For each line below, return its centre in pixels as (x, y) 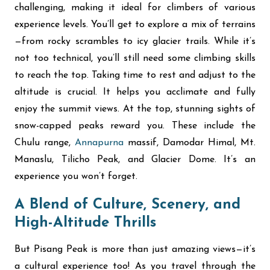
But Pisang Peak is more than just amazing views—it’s (135, 250)
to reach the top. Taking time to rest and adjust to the (135, 75)
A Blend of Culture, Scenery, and (127, 205)
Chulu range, (45, 143)
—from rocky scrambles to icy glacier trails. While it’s (135, 42)
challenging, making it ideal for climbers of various (135, 8)
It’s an (236, 160)
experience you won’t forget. (76, 177)
